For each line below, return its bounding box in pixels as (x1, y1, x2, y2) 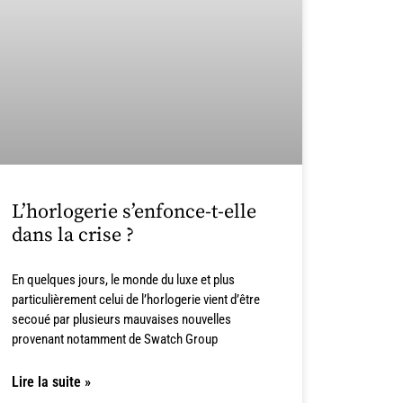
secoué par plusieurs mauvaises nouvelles (11, 311, 231, 328)
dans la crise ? (11, 223, 134, 248)
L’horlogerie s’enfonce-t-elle (11, 200, 256, 225)
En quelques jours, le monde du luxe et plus (11, 272, 235, 289)
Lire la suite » (11, 373, 91, 391)
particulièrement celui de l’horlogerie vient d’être (11, 291, 260, 309)
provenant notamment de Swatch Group (11, 331, 218, 348)
